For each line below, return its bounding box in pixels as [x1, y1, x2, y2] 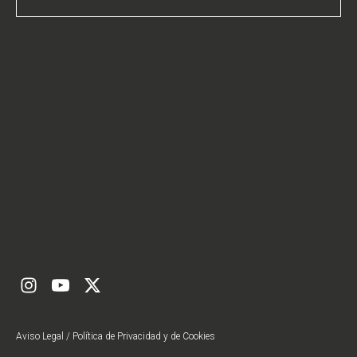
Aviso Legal [16, 330, 64, 342]
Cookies [182, 330, 215, 342]
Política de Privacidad [73, 330, 161, 342]
